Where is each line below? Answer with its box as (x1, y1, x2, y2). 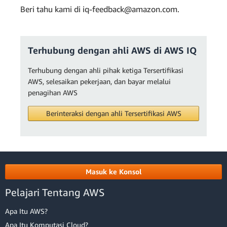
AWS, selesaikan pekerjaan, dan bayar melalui (28, 77, 171, 86)
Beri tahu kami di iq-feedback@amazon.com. (20, 4, 179, 14)
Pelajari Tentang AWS (5, 186, 104, 198)
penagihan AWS (28, 88, 78, 97)
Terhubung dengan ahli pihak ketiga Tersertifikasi (28, 65, 183, 74)
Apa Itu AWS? (5, 206, 48, 215)
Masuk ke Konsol (85, 167, 142, 176)
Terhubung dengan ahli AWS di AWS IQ (28, 44, 197, 56)
